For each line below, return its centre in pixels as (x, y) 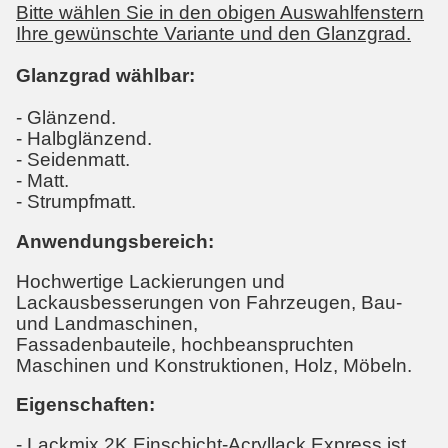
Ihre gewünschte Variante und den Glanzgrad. (213, 34)
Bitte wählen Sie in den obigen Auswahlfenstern (220, 13)
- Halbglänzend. (86, 139)
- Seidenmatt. (73, 160)
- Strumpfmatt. (76, 202)
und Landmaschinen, (107, 323)
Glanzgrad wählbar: (105, 76)
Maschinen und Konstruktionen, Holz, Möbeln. (214, 365)
